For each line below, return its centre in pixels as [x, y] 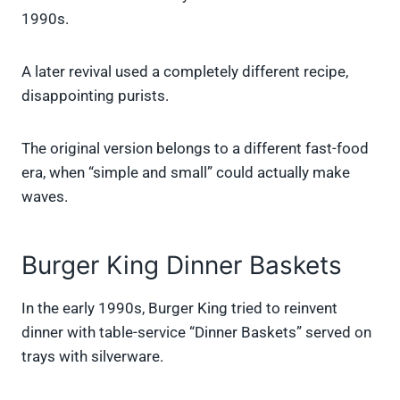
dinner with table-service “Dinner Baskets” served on [196, 333]
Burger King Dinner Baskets [182, 266]
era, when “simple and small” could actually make [186, 173]
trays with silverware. [92, 357]
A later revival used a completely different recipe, [185, 72]
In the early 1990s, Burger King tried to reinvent [179, 308]
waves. [45, 197]
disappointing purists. [95, 96]
